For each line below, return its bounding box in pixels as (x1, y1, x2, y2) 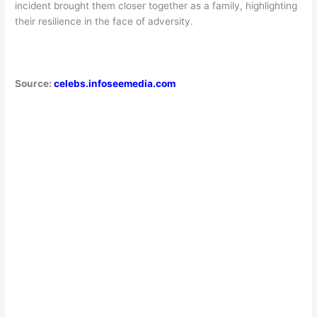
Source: (15, 77, 54, 89)
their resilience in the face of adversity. (15, 16, 194, 28)
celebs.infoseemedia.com (54, 77, 176, 89)
